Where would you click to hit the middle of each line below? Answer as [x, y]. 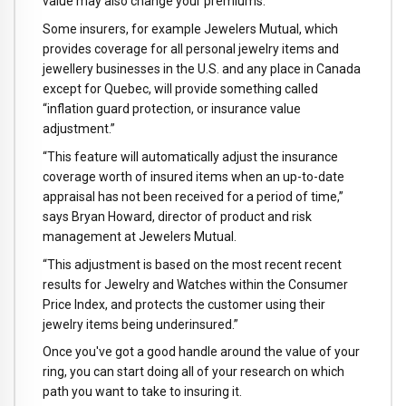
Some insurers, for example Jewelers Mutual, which [190, 29]
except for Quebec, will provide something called [180, 89]
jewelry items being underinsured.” [140, 324]
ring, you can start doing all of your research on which [193, 372]
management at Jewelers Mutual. [140, 236]
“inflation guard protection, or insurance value [172, 109]
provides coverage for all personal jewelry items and [191, 49]
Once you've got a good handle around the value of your [201, 352]
